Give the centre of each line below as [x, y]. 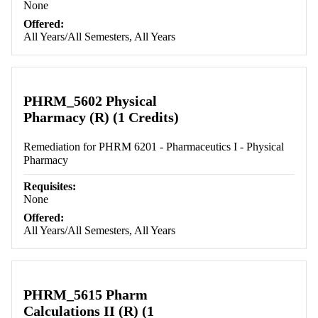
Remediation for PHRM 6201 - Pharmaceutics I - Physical [154, 147]
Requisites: [50, 187]
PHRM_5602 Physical [90, 101]
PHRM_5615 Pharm [86, 295]
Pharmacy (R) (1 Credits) [101, 117]
